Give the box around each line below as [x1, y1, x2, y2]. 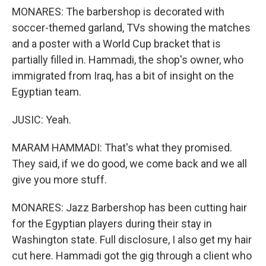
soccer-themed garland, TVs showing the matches [12, 21, 251, 34]
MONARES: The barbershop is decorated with [12, 5, 224, 18]
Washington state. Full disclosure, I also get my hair [12, 233, 252, 246]
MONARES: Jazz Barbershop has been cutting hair [12, 201, 247, 214]
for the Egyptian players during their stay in [12, 217, 212, 230]
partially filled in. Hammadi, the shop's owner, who [12, 53, 243, 66]
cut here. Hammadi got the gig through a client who [12, 249, 252, 262]
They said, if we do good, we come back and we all [12, 157, 247, 170]
